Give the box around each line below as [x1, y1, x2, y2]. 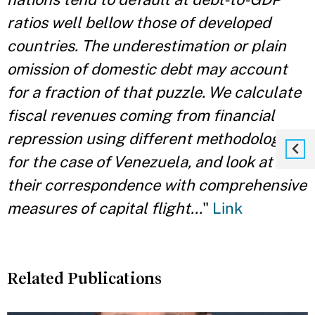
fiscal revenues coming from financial [7, 106, 275, 124]
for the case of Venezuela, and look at [7, 153, 273, 171]
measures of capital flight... [7, 199, 202, 217]
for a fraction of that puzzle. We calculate [7, 83, 301, 101]
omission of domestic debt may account [7, 60, 288, 78]
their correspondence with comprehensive [7, 176, 307, 194]
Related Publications [7, 269, 162, 288]
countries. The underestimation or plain [7, 37, 286, 55]
